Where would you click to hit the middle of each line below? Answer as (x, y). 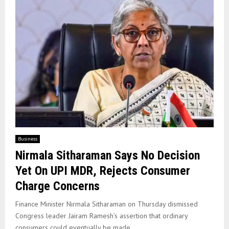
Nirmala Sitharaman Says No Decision (108, 155)
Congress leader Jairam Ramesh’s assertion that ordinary (101, 215)
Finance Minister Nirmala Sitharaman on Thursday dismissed (107, 204)
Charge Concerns (58, 186)
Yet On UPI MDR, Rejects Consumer (103, 170)
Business (28, 139)
